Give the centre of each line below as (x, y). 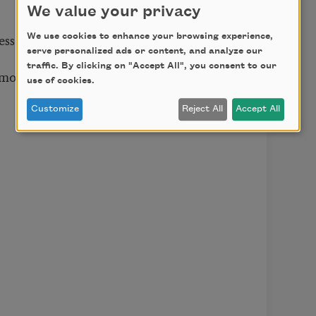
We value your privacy (114, 12)
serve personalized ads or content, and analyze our (145, 51)
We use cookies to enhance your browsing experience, (150, 36)
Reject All (203, 109)
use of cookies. (61, 81)
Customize (55, 109)
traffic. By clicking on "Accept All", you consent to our (152, 66)
